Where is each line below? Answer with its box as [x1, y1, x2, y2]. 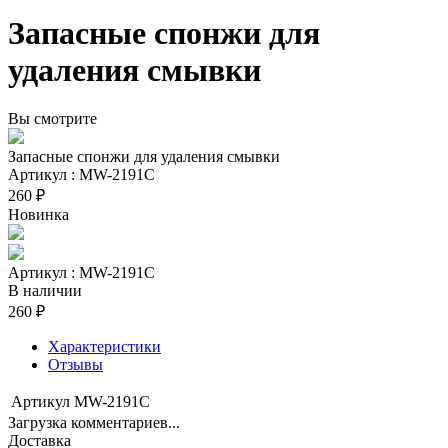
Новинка [8, 205, 69, 223]
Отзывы [48, 355, 103, 373]
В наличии [8, 281, 82, 299]
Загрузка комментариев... [8, 413, 180, 431]
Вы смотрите [8, 109, 97, 127]
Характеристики [48, 337, 161, 355]
